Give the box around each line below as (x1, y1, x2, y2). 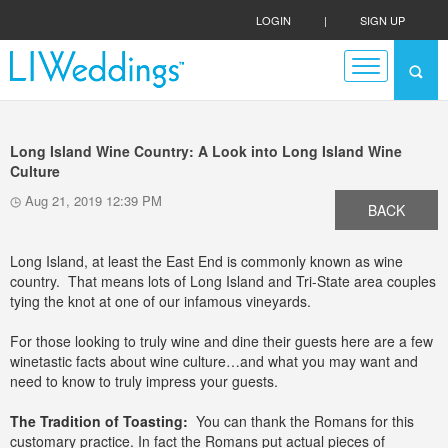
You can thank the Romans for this (188, 411, 414, 431)
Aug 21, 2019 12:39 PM (21, 191, 162, 210)
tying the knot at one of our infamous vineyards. (10, 291, 311, 311)
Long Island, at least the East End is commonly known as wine (10, 251, 403, 271)
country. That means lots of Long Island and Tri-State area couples (10, 271, 436, 291)
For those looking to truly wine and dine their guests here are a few (10, 331, 433, 351)
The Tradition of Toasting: (10, 411, 188, 431)
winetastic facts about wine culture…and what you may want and (10, 351, 418, 371)
